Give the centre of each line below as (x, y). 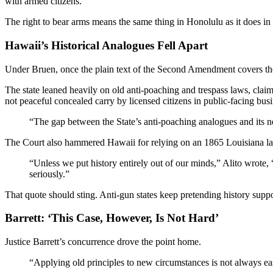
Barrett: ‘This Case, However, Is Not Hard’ (112, 218)
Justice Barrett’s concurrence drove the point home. (103, 242)
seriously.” (49, 174)
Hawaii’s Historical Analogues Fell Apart (106, 45)
